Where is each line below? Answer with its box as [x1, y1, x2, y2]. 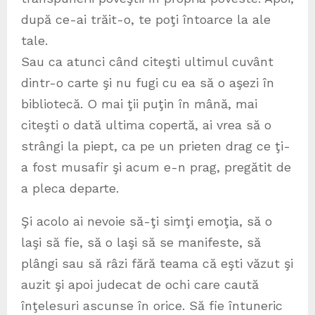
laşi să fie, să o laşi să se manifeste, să [21, 235, 261, 250]
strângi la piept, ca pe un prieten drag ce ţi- [21, 139, 290, 154]
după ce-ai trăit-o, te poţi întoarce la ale [21, 12, 271, 27]
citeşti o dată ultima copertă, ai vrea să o [21, 117, 271, 133]
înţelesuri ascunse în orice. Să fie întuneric [21, 298, 283, 314]
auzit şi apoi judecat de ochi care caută [21, 277, 259, 292]
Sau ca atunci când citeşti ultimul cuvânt [21, 54, 274, 70]
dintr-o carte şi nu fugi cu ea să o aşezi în [21, 75, 274, 91]
